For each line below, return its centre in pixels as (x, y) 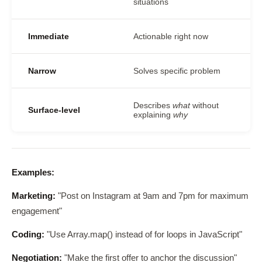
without (204, 105)
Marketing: (34, 196)
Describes (153, 105)
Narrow (42, 71)
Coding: (28, 235)
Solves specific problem (177, 71)
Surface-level (54, 110)
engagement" (37, 211)
